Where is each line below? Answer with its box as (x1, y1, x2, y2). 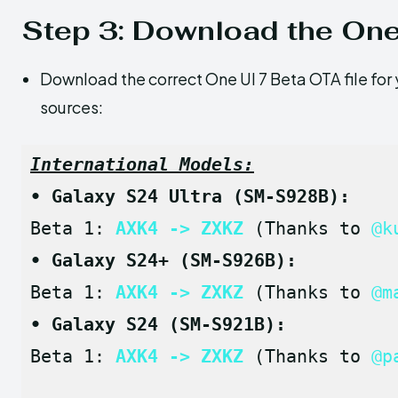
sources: (40, 96, 106, 117)
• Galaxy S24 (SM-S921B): (30, 313, 286, 335)
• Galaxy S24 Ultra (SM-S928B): (30, 185, 350, 207)
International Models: (30, 153, 254, 175)
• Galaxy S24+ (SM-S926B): (30, 249, 297, 271)
